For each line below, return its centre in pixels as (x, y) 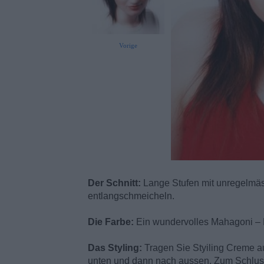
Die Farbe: (110, 222)
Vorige (128, 45)
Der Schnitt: (114, 183)
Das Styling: (115, 248)
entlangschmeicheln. (131, 196)
